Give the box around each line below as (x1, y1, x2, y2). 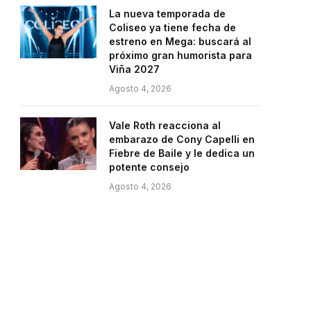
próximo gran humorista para (109, 49, 252, 61)
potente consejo (109, 161, 190, 173)
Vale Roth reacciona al (109, 119, 221, 131)
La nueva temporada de (109, 8, 226, 19)
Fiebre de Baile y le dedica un (109, 147, 255, 159)
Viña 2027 (109, 63, 160, 75)
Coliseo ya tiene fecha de (109, 22, 236, 33)
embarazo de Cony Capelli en (109, 133, 255, 145)
